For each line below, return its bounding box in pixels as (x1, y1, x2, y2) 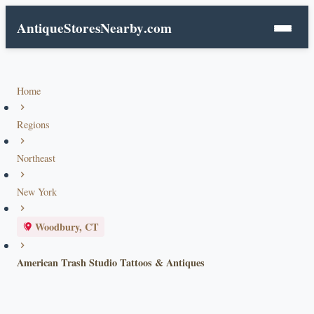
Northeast (17, 151, 55, 165)
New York (17, 185, 57, 198)
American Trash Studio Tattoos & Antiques (17, 255, 205, 270)
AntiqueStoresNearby (17, 18, 144, 38)
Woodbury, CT (35, 219, 99, 234)
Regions (17, 118, 50, 131)
